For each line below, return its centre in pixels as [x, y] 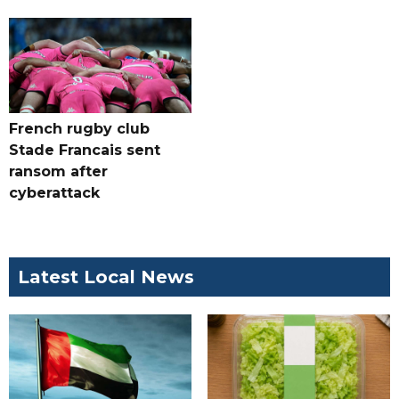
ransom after [58, 172]
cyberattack [54, 193]
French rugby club [79, 129]
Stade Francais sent [85, 151]
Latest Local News [106, 277]
